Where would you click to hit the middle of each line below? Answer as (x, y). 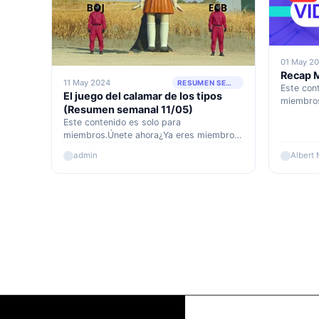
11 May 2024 (87, 83)
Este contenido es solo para (122, 122)
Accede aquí (89, 148)
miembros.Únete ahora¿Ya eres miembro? (151, 135)
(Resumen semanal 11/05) (128, 110)
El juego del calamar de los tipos (143, 96)
